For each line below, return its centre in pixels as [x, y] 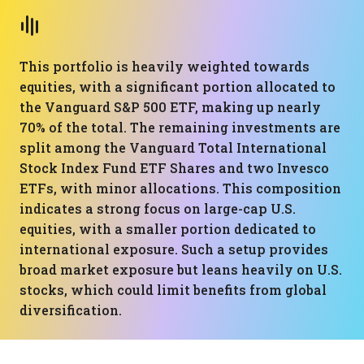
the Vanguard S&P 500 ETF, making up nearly [170, 107]
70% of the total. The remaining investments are [180, 127]
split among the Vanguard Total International [173, 147]
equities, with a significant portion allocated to [178, 87]
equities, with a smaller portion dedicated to [168, 229]
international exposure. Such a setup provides [174, 249]
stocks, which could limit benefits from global [173, 290]
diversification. [71, 310]
